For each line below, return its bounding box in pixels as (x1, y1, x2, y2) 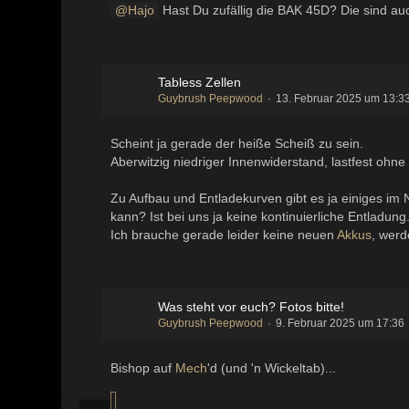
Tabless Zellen (158, 75, 242, 90)
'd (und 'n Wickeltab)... (207, 361, 337, 376)
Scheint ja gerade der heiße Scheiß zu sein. (110, 136, 364, 152)
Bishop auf (110, 361, 176, 376)
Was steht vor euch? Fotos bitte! (158, 299, 345, 315)
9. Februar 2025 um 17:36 (276, 317, 405, 330)
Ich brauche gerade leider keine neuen (110, 227, 338, 243)
